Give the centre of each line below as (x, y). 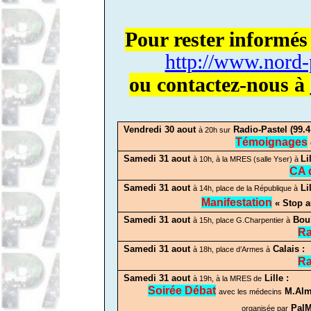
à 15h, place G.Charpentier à (242, 220)
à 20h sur (215, 129)
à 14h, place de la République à (245, 188)
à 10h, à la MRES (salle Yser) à (247, 159)
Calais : (287, 249)
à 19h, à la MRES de (227, 278)
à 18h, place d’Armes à (232, 249)
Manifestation (236, 203)
